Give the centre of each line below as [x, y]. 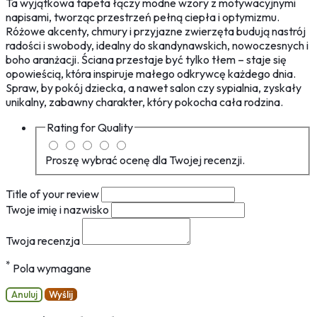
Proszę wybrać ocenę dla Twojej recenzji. [145, 160]
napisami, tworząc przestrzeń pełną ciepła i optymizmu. [143, 17]
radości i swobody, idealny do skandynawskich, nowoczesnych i [157, 46]
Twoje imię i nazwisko [58, 209]
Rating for [72, 128]
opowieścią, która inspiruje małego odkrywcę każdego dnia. [151, 74]
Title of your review [53, 194]
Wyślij [61, 295]
